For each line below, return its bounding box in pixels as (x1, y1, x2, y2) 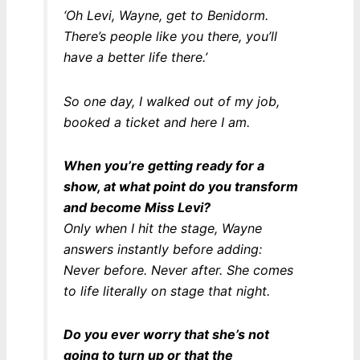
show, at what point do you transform (63, 178, 298, 194)
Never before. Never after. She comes (63, 261, 293, 278)
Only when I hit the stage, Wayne (63, 219, 262, 236)
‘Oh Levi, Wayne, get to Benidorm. (63, 7, 268, 24)
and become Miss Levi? (63, 198, 211, 215)
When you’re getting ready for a (63, 157, 264, 174)
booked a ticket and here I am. (63, 113, 250, 130)
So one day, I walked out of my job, (63, 92, 280, 109)
